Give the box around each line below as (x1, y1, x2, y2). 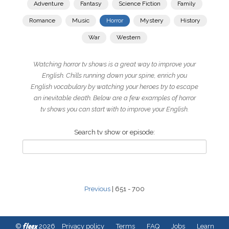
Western (117, 34, 141, 41)
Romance (29, 17, 55, 24)
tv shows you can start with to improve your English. (40, 105, 189, 113)
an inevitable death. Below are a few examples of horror (33, 94, 196, 102)
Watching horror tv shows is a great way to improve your (33, 60, 196, 68)
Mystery (140, 17, 164, 24)
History (180, 17, 200, 24)
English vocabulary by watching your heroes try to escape (31, 83, 198, 90)
